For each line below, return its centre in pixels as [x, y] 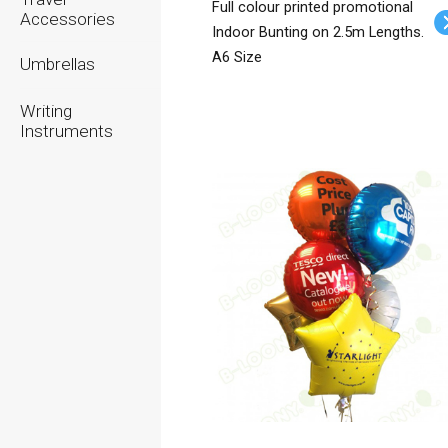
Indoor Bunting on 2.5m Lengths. [318, 32]
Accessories [67, 19]
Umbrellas [57, 64]
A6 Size [237, 57]
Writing [46, 111]
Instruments [66, 131]
